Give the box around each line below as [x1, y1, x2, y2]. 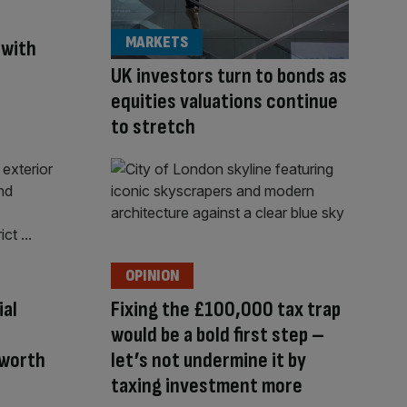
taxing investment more [111, 372, 303, 399]
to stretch [111, 114, 195, 141]
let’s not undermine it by [111, 346, 306, 373]
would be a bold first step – [111, 321, 324, 348]
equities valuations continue [111, 88, 338, 115]
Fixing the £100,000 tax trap [111, 295, 341, 323]
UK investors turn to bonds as [111, 63, 347, 90]
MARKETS [125, 33, 188, 53]
